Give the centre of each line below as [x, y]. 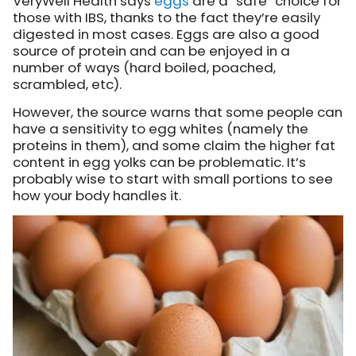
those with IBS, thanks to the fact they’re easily [166, 18]
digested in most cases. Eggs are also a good [166, 35]
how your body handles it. [97, 196]
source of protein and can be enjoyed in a [151, 51]
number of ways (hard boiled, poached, [144, 68]
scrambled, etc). [67, 85]
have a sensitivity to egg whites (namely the [161, 129]
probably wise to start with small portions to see [173, 179]
